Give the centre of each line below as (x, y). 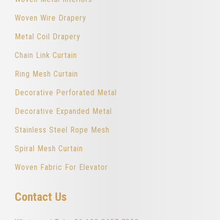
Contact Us (41, 197)
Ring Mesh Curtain (46, 74)
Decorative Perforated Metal (66, 93)
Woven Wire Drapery (51, 18)
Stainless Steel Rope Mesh (62, 130)
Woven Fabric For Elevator (61, 167)
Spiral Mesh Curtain (49, 149)
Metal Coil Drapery (48, 37)
